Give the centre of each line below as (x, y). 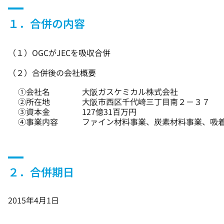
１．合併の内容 (46, 23)
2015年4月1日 (33, 200)
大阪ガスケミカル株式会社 (130, 91)
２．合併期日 (41, 171)
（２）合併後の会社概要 (52, 72)
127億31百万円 (109, 111)
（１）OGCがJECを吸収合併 (59, 52)
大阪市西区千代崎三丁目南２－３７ (146, 101)
